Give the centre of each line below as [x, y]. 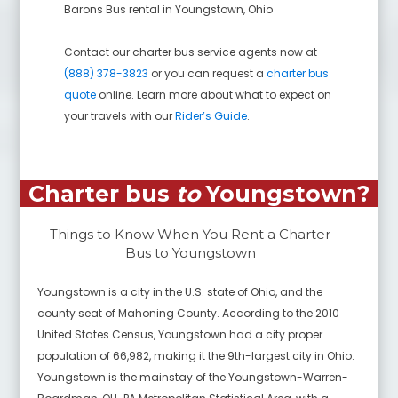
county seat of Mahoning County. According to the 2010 [189, 313]
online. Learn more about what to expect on [214, 94]
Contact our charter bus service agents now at [191, 52]
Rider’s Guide [211, 115]
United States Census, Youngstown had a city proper [180, 334]
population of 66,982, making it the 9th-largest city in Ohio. [196, 355]
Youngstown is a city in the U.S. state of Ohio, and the [180, 291]
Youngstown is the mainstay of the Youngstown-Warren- [193, 377]
